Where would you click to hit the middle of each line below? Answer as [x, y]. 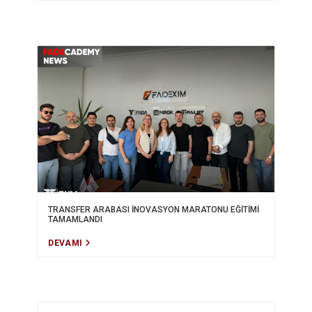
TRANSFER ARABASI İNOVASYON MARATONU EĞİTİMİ [154, 210]
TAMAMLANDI [76, 219]
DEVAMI [67, 243]
